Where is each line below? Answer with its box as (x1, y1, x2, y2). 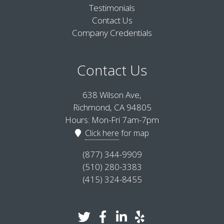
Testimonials (89, 2, 135, 13)
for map (119, 127, 149, 138)
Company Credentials (72, 27, 152, 38)
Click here (85, 127, 119, 138)
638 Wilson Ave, (82, 89, 141, 100)
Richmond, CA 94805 (72, 101, 151, 113)
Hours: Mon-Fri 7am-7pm (65, 114, 159, 125)
